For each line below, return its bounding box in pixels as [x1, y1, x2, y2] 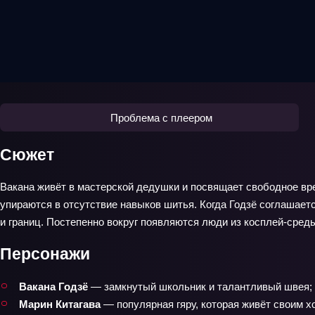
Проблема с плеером [110, 111, 212, 124]
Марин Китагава [19, 297, 101, 310]
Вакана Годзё [19, 280, 88, 292]
